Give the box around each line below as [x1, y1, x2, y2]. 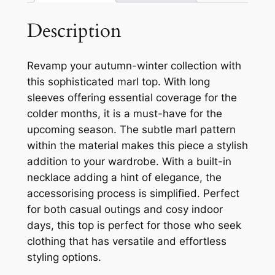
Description [26, 17, 122, 44]
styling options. [26, 251, 101, 264]
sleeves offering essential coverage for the [26, 91, 237, 104]
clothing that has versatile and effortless [26, 235, 227, 248]
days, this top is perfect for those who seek [26, 219, 241, 232]
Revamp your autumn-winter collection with [26, 60, 241, 72]
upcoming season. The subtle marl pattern [26, 123, 236, 136]
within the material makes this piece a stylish [26, 139, 248, 152]
